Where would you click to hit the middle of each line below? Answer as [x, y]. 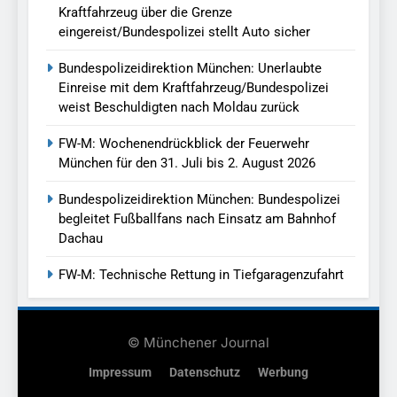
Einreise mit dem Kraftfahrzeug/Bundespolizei [194, 88]
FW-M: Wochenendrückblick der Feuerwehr [184, 144]
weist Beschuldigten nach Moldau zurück [179, 108]
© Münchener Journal [198, 343]
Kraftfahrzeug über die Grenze [145, 13]
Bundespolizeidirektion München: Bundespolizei [199, 200]
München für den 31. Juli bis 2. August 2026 [187, 163]
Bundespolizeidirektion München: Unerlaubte [190, 69]
